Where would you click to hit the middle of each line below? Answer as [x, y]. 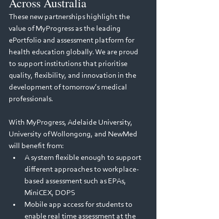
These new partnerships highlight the [70, 17]
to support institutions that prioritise [69, 64]
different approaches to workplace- [82, 170]
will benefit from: [36, 146]
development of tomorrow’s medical [69, 88]
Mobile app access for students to [79, 205]
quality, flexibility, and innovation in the [73, 76]
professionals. [31, 99]
